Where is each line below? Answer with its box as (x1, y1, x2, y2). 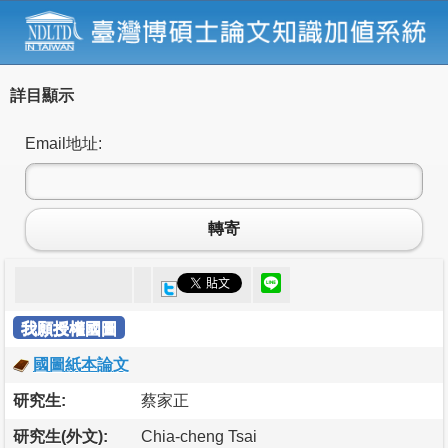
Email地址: (25, 134, 102, 152)
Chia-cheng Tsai (141, 427, 257, 445)
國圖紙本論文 (33, 355, 129, 373)
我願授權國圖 (21, 319, 117, 337)
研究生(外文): (13, 427, 108, 445)
